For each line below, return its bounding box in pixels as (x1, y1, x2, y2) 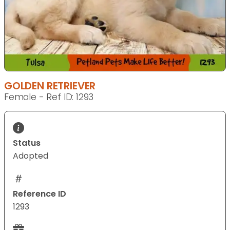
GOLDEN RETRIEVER (4, 78, 96, 93)
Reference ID (13, 187, 66, 200)
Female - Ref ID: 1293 (4, 90, 94, 103)
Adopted (13, 149, 48, 162)
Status (13, 137, 41, 149)
